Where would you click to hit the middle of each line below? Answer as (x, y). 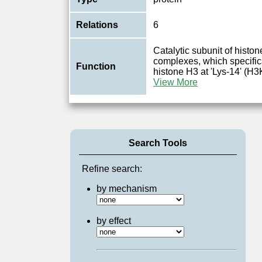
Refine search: (112, 169)
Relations (97, 25)
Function (96, 66)
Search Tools (158, 143)
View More (175, 82)
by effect (113, 221)
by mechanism (126, 189)
